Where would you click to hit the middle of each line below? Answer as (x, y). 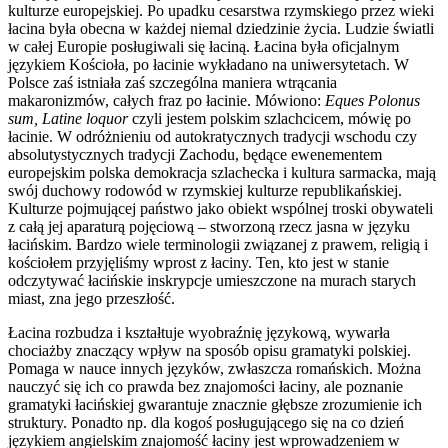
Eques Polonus (372, 101)
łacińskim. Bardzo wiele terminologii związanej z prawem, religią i (218, 245)
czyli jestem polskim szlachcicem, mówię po (269, 119)
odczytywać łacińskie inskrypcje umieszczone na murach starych (212, 281)
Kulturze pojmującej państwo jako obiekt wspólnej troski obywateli (220, 209)
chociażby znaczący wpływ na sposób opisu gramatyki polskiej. (209, 351)
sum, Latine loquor (68, 119)
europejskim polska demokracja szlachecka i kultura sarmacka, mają (222, 173)
